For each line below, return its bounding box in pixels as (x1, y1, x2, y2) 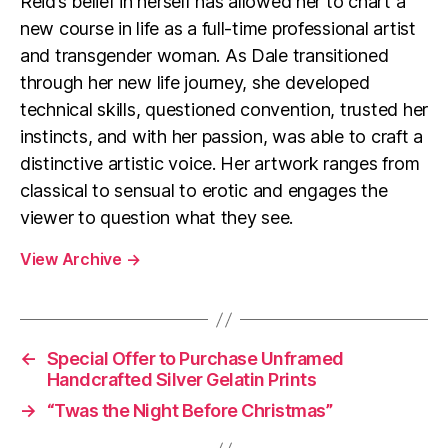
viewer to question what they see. (20, 207, 294, 229)
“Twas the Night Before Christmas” (46, 400, 333, 422)
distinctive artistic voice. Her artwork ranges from (20, 153, 420, 175)
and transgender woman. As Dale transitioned (20, 45, 389, 67)
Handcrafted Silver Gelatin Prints (46, 369, 317, 391)
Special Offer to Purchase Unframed (46, 348, 344, 370)
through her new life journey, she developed (20, 72, 370, 94)
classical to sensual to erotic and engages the (20, 180, 388, 202)
